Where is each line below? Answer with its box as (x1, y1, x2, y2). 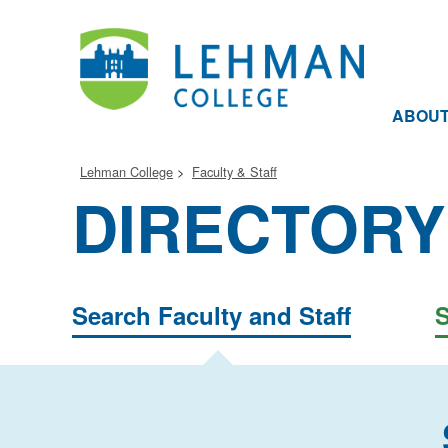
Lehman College (80, 162, 173, 181)
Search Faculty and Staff (72, 298, 351, 332)
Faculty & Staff (192, 162, 277, 181)
